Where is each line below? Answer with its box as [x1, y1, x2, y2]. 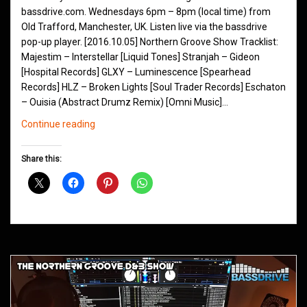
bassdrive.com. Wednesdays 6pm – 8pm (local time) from [21, 6, 271, 18]
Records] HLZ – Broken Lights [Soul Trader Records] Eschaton [21, 82, 286, 93]
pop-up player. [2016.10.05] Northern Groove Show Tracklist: [21, 36, 278, 48]
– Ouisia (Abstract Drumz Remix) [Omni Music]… [21, 97, 228, 108]
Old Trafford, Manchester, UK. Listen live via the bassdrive [21, 21, 267, 33]
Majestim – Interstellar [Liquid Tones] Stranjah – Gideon [21, 51, 260, 63]
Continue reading [21, 119, 95, 130]
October [95, 178, 130, 190]
